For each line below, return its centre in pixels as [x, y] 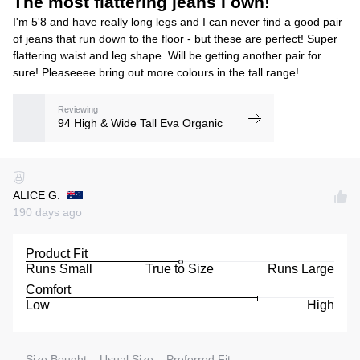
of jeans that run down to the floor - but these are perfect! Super [175, 38]
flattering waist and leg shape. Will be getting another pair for [167, 55]
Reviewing [78, 110]
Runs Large [301, 268]
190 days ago [47, 212]
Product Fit [57, 253]
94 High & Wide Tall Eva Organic [140, 123]
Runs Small [59, 268]
